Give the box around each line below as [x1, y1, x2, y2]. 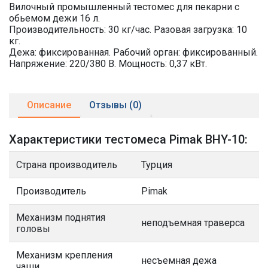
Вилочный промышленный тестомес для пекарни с [9, 1, 239, 13]
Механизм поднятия [16, 212, 105, 223]
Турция [141, 159, 172, 170]
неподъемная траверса [141, 217, 245, 229]
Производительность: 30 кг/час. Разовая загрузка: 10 [9, 24, 247, 35]
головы [16, 223, 50, 234]
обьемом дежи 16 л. [9, 13, 100, 24]
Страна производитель [16, 159, 117, 170]
